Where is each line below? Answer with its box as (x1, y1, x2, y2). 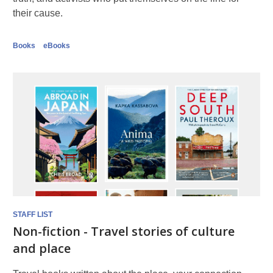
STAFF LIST (13, 210, 52, 219)
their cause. (13, 8, 63, 18)
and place (13, 240, 71, 257)
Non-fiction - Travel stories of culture (13, 223, 235, 239)
